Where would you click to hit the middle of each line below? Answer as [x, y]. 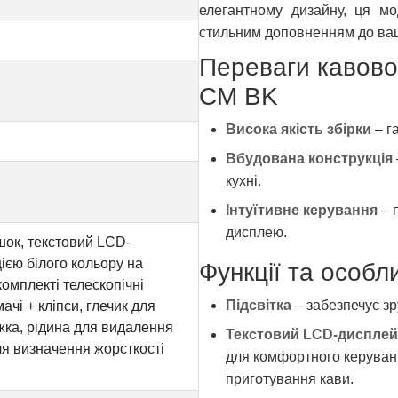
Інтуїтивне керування [302, 210]
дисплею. [256, 232]
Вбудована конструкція [309, 158]
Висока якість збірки [298, 129]
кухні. [243, 180]
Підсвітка [259, 305]
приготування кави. [290, 378]
